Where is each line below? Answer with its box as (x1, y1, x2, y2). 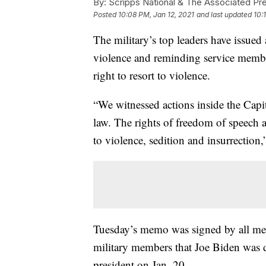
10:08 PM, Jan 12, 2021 (118, 10, 194, 20)
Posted (93, 10, 118, 20)
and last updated (197, 10, 252, 20)
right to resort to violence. (93, 68, 210, 83)
